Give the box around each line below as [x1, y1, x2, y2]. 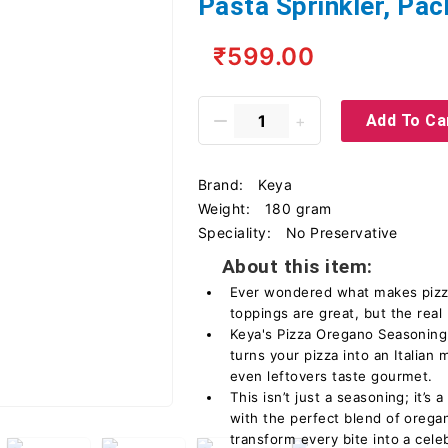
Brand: [198, 176, 249, 193]
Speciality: [198, 224, 276, 241]
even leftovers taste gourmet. [230, 368, 433, 384]
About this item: [222, 255, 373, 278]
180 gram [264, 200, 332, 217]
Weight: [198, 200, 255, 217]
